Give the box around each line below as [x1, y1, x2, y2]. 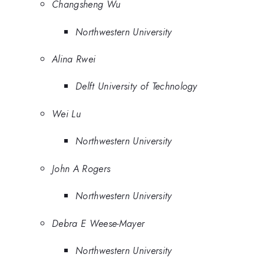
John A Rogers [52, 161, 111, 176]
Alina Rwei [52, 51, 96, 66]
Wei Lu [52, 106, 81, 121]
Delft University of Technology [75, 79, 197, 94]
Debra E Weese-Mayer [52, 216, 145, 230]
